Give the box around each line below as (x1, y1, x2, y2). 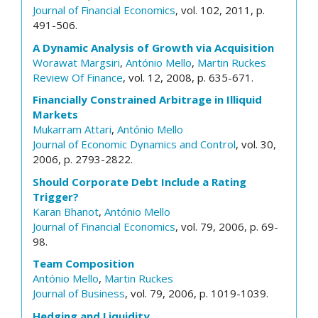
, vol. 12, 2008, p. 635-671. (123, 70, 253, 84)
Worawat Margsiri (33, 55, 120, 70)
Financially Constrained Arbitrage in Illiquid (33, 92, 262, 106)
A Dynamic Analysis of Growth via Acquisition (33, 40, 274, 55)
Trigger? (33, 189, 79, 204)
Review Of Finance (33, 70, 123, 84)
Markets (33, 107, 78, 121)
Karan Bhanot (33, 204, 99, 219)
